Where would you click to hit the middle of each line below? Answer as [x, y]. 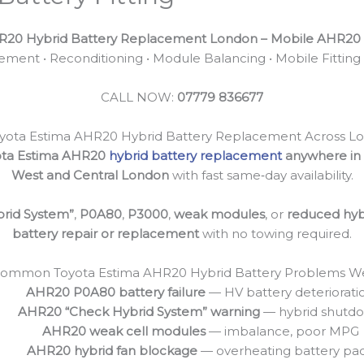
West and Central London [90, 175]
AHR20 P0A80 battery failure [116, 292]
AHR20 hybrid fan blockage [112, 350]
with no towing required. [275, 233]
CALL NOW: [139, 97]
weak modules [219, 214]
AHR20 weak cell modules [123, 331]
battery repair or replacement [106, 233]
